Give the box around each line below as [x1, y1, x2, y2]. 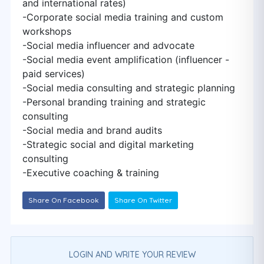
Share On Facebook [28, 196, 99, 204]
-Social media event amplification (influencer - [22, 54, 229, 65]
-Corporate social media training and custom [22, 11, 223, 23]
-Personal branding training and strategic [22, 96, 206, 108]
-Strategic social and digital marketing [22, 138, 194, 150]
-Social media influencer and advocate [22, 39, 194, 51]
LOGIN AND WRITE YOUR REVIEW [68, 249, 196, 260]
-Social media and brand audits [22, 124, 162, 136]
